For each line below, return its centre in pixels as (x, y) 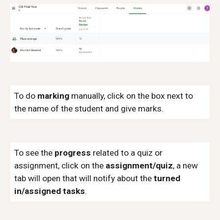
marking (55, 96)
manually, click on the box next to (132, 96)
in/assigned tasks (50, 191)
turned (167, 178)
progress (73, 153)
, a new (186, 165)
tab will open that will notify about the (84, 178)
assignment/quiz (139, 165)
